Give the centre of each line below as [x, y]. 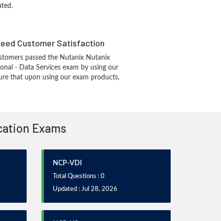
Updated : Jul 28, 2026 [85, 189]
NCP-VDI [67, 163]
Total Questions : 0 [78, 176]
